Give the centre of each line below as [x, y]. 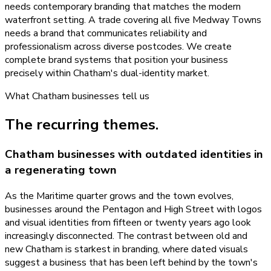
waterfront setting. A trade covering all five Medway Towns [133, 20]
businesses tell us [109, 96]
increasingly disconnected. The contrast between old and [126, 236]
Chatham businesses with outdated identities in [134, 154]
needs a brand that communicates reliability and [106, 34]
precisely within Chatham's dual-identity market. [107, 73]
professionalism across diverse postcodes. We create [118, 47]
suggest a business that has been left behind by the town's [131, 262]
